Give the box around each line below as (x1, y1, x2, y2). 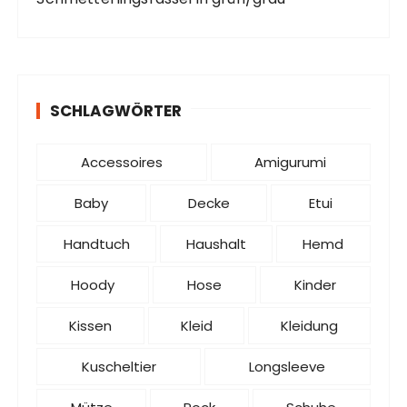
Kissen (69, 316, 113, 336)
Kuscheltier (81, 357, 156, 377)
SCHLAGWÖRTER (50, 100, 183, 123)
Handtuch (63, 234, 130, 254)
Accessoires (80, 153, 163, 173)
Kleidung (280, 316, 338, 336)
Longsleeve (249, 357, 326, 377)
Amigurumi (254, 153, 326, 173)
